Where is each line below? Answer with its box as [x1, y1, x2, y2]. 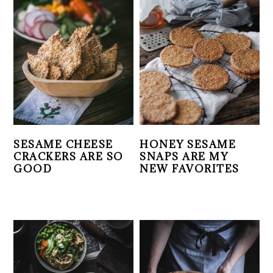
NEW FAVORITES [140, 162, 239, 176]
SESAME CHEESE [13, 138, 113, 152]
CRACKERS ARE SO [13, 150, 124, 164]
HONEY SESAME [140, 138, 236, 152]
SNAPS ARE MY [140, 150, 229, 164]
